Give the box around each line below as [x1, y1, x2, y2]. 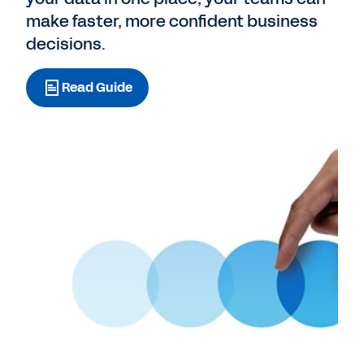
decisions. [26, 32, 106, 55]
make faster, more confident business [26, 10, 318, 32]
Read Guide [62, 78, 132, 97]
